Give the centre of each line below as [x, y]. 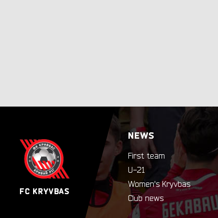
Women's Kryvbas [159, 184]
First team [146, 156]
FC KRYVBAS [45, 191]
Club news [146, 199]
